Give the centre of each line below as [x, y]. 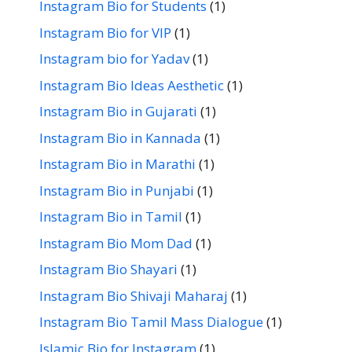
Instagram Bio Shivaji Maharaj [134, 295]
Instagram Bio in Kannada [120, 137]
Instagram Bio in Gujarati [118, 111]
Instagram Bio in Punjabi [117, 190]
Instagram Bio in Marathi [117, 164]
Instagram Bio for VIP [105, 32]
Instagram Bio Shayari [108, 269]
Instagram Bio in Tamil [111, 216]
